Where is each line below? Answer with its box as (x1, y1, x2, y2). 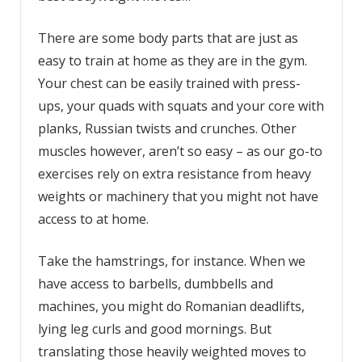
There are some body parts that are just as (37, 28, 298, 47)
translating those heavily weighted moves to (37, 342, 306, 360)
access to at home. (37, 209, 149, 228)
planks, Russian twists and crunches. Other (37, 119, 297, 137)
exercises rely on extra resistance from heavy (37, 164, 311, 183)
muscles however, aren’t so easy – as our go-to (37, 141, 322, 160)
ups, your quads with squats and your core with (37, 96, 324, 115)
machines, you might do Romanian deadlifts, (37, 297, 305, 315)
